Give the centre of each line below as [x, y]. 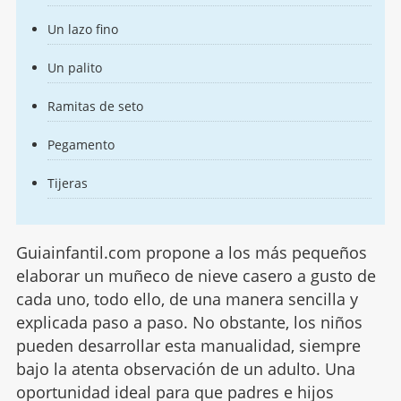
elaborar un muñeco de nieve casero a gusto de [196, 276]
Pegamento [81, 145]
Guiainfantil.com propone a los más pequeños [191, 253]
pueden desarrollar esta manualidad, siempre [188, 346]
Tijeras [67, 183]
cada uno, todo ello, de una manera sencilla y [187, 299]
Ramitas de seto [95, 107]
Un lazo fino [82, 30]
